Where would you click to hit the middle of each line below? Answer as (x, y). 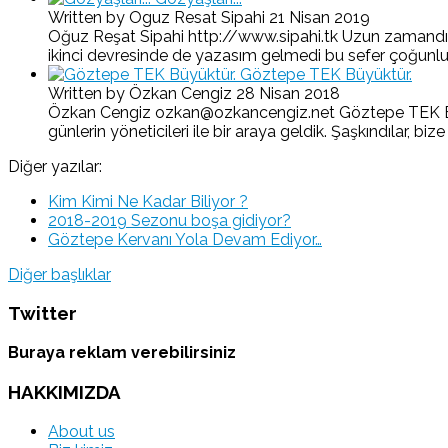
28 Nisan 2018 (288, 93)
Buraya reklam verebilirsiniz (122, 353)
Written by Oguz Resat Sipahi (158, 17)
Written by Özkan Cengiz (142, 93)
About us (81, 431)
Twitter (42, 313)
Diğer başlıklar (59, 274)
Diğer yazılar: (55, 166)
